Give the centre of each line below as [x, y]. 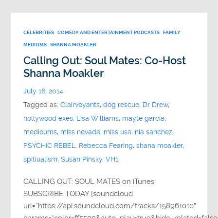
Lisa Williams [98, 118]
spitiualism [41, 159]
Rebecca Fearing [106, 145]
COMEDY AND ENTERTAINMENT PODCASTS [109, 32]
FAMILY [172, 32]
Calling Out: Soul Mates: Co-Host [105, 60]
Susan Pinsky [82, 159]
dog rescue [121, 105]
